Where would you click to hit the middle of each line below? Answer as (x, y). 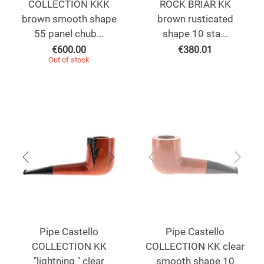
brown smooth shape (69, 19)
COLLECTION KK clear (195, 247)
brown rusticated (195, 19)
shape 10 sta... (195, 34)
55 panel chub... (69, 34)
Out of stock (69, 60)
